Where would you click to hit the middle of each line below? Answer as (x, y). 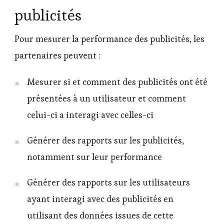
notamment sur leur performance (94, 157)
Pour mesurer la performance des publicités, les (109, 39)
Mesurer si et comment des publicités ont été (117, 82)
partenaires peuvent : (57, 56)
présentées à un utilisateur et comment (106, 99)
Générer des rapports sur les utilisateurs (108, 182)
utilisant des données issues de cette (100, 215)
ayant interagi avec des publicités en (100, 199)
